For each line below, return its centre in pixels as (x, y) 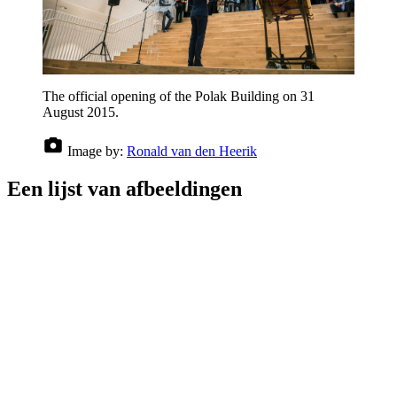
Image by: (95, 151)
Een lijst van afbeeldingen (125, 188)
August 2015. (81, 112)
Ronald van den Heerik (192, 151)
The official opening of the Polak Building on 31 (179, 96)
